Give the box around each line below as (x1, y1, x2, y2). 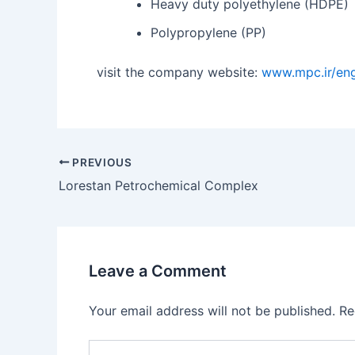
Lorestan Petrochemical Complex (59, 177, 258, 193)
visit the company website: (97, 64, 261, 80)
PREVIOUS (69, 155, 132, 169)
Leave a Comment (89, 261, 227, 281)
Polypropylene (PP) (151, 25, 266, 40)
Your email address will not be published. (89, 302, 335, 319)
